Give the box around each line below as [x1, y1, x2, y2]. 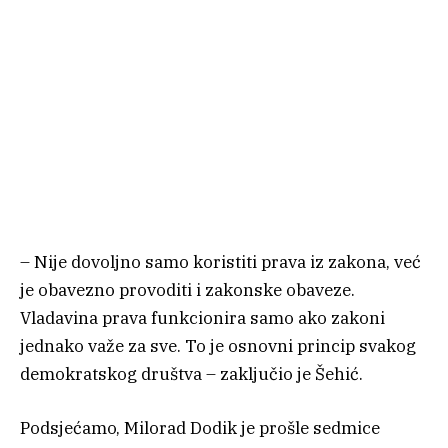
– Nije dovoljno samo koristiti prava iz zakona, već [20, 250, 421, 273]
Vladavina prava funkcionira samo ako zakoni [20, 306, 385, 329]
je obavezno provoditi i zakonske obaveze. [20, 278, 355, 301]
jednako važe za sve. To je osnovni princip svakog [20, 334, 416, 357]
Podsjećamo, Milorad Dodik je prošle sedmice [20, 416, 380, 439]
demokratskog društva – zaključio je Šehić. [20, 362, 363, 385]
